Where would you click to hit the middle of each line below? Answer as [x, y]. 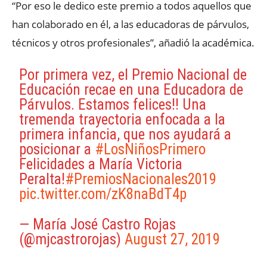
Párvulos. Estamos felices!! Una [113, 105]
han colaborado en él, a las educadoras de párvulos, [131, 24]
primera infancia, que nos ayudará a [125, 135]
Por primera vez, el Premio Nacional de [133, 75]
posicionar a [57, 150]
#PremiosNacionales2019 [141, 179]
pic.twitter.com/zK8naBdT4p [103, 194]
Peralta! [42, 179]
